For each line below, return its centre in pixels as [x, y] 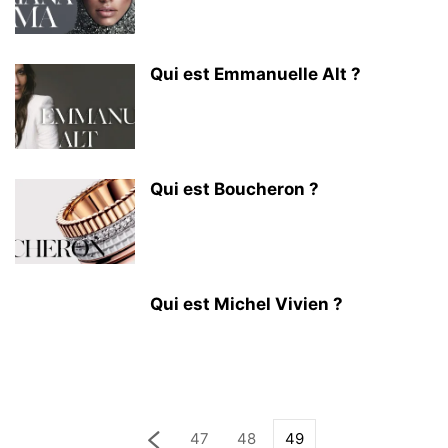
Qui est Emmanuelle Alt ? [255, 74]
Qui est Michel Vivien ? [246, 304]
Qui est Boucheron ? [234, 189]
